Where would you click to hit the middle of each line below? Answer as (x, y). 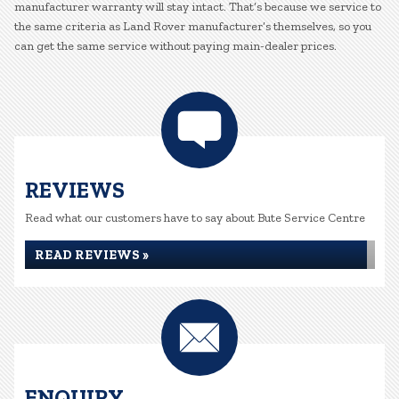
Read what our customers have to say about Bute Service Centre (195, 218)
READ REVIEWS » (92, 255)
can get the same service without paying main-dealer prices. (175, 46)
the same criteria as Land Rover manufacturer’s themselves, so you (193, 26)
